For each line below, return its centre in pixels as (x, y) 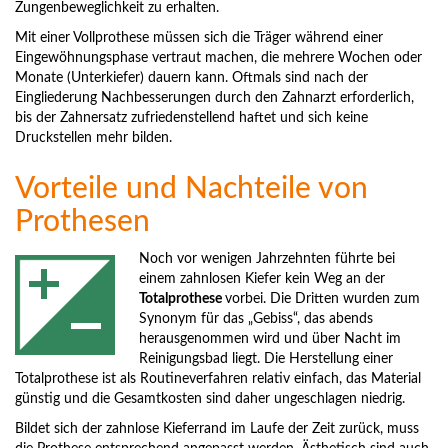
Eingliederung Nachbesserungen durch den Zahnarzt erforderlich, (214, 98)
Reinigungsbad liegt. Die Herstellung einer (266, 359)
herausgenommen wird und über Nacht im (270, 339)
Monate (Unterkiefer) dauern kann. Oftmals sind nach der (191, 78)
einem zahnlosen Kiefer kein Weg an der (262, 279)
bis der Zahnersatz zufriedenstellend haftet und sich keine (191, 118)
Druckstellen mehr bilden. (93, 138)
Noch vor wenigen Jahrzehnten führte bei (267, 259)
